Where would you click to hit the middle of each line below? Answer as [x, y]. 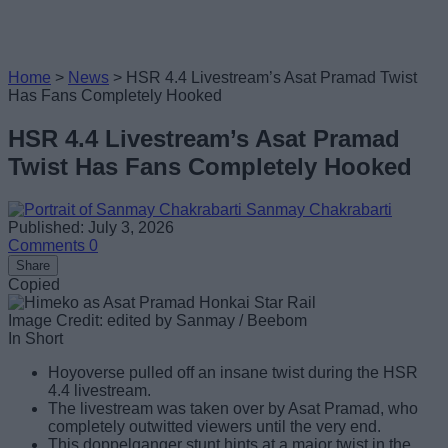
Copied [34, 284]
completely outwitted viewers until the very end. [214, 426]
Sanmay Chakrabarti [319, 209]
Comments [48, 245]
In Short [35, 338]
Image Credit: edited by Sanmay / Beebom [157, 320]
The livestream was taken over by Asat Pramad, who [233, 408]
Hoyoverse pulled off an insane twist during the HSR [233, 372]
